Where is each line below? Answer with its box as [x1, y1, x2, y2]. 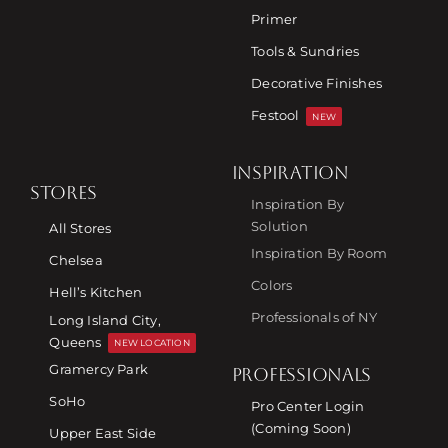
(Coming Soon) [251, 419, 351, 436]
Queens [49, 333, 102, 350]
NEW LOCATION [114, 337, 190, 349]
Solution [251, 217, 308, 234]
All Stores [49, 220, 112, 237]
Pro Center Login [251, 397, 365, 414]
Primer [251, 11, 298, 28]
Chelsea [49, 252, 103, 269]
